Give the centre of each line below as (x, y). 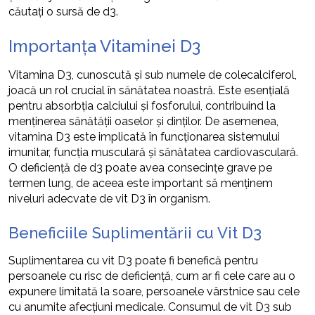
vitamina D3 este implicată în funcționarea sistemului (144, 136)
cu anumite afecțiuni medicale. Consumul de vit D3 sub (150, 307)
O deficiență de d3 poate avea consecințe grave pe (140, 167)
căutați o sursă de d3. (63, 11)
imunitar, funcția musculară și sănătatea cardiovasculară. (153, 152)
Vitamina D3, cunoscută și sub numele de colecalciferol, (153, 75)
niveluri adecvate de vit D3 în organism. (109, 198)
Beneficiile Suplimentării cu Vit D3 (135, 232)
